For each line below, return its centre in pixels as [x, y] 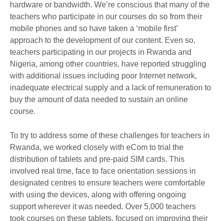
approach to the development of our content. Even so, [103, 40]
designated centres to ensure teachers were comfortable [108, 183]
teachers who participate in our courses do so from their [106, 16]
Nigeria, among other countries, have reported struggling [108, 64]
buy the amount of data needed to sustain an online [99, 99]
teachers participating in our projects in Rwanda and [101, 52]
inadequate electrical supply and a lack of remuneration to [110, 87]
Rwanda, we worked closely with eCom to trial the [97, 147]
